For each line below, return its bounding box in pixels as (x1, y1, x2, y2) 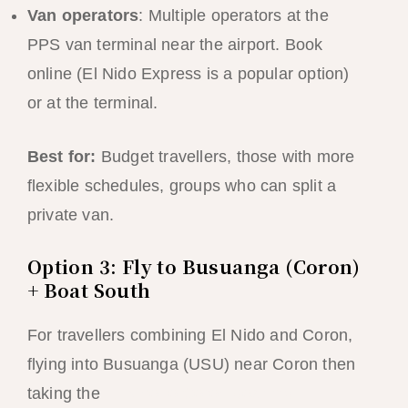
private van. (26, 205, 115, 224)
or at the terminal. (26, 93, 158, 112)
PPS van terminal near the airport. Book (26, 35, 323, 54)
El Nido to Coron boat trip (104, 384, 294, 403)
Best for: (26, 147, 97, 166)
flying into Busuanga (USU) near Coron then (26, 355, 356, 374)
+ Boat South (26, 277, 151, 304)
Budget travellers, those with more (96, 147, 355, 166)
